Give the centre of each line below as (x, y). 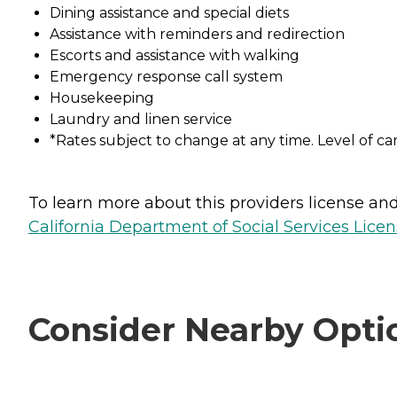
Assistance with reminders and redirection (197, 34)
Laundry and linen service (141, 119)
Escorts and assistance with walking (175, 55)
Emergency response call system (166, 76)
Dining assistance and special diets (169, 12)
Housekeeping (102, 97)
